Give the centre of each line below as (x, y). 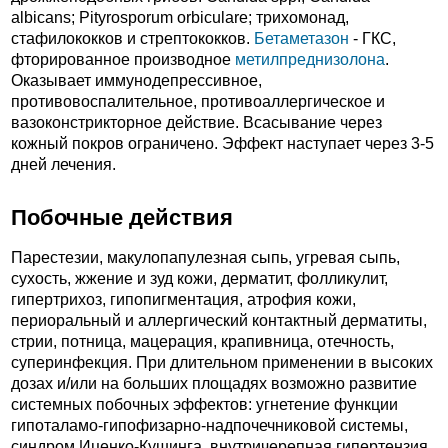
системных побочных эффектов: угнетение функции (204, 405)
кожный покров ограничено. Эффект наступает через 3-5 (222, 144)
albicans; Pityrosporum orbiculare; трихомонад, (180, 18)
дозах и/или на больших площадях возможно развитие (214, 384)
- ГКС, (372, 39)
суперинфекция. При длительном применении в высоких (222, 363)
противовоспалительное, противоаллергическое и (198, 102)
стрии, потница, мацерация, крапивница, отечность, (202, 342)
